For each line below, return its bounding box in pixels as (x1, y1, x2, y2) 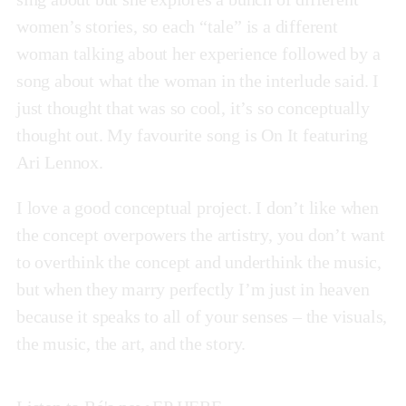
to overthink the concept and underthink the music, (16, 252, 382, 273)
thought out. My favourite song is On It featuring (16, 125, 369, 146)
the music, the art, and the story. (16, 333, 246, 354)
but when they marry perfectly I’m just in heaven (16, 279, 370, 300)
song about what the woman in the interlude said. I (16, 71, 379, 92)
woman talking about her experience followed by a (16, 43, 381, 64)
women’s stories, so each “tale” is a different (16, 16, 338, 37)
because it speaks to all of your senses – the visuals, (16, 306, 388, 327)
